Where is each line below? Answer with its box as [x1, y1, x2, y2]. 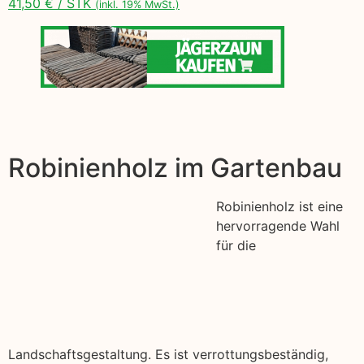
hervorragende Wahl [216, 217, 340, 234]
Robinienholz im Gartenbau [8, 151, 342, 184]
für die [216, 236, 256, 253]
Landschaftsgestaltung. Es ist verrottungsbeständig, [8, 345, 328, 362]
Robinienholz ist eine [216, 197, 343, 214]
